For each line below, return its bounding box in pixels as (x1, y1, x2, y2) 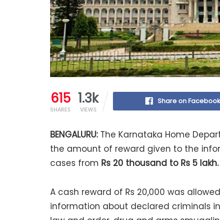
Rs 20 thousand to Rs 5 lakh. (101, 157, 219, 169)
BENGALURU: (50, 128, 98, 140)
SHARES (50, 105, 71, 113)
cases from (50, 157, 101, 169)
